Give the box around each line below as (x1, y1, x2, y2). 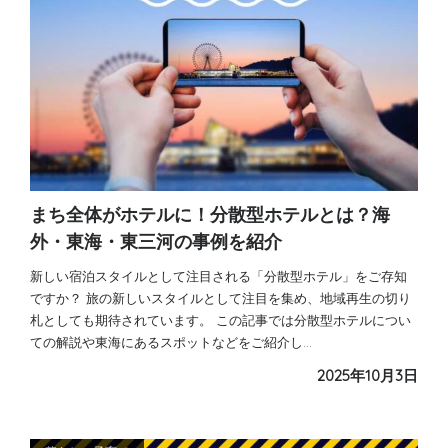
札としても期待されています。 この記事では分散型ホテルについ (30, 312, 411, 328)
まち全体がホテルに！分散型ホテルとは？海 (30, 203, 390, 226)
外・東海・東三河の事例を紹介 (30, 230, 282, 253)
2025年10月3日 (317, 366, 418, 385)
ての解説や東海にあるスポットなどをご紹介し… (30, 334, 312, 350)
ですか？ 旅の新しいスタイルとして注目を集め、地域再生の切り (30, 290, 411, 306)
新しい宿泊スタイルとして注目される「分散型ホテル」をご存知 (30, 268, 407, 284)
